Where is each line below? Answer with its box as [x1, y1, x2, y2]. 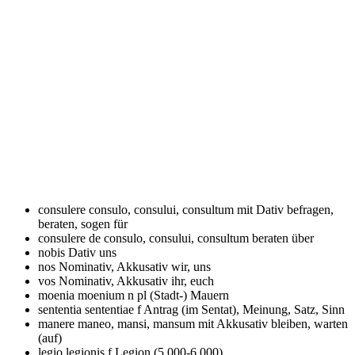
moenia [38, 288, 78, 302]
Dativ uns [68, 245, 116, 259]
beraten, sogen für [38, 216, 128, 231]
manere [38, 316, 78, 330]
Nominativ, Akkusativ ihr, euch [59, 273, 214, 288]
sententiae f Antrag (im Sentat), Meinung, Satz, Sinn [85, 302, 345, 316]
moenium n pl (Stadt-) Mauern [78, 288, 229, 302]
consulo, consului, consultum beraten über [104, 231, 314, 245]
